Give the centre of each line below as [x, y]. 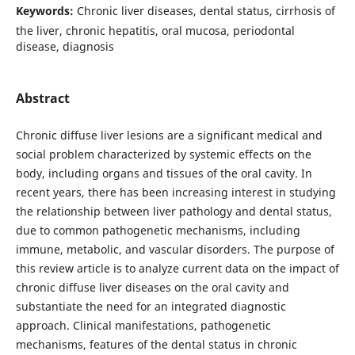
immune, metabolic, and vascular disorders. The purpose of [175, 249]
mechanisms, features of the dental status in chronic [156, 344]
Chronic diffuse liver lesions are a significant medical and [169, 135]
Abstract [42, 98]
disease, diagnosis [65, 46]
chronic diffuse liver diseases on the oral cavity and [152, 287]
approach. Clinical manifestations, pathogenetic [143, 325]
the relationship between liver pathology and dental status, [174, 211]
